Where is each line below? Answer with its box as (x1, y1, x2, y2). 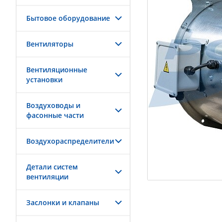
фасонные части (26, 111, 84, 120)
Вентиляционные (26, 65, 87, 74)
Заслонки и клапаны (26, 198, 99, 207)
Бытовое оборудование (26, 13, 110, 23)
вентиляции (26, 172, 68, 181)
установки (26, 75, 62, 84)
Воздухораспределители (26, 136, 114, 146)
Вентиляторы (26, 39, 73, 49)
